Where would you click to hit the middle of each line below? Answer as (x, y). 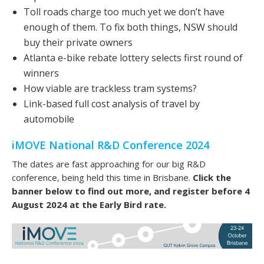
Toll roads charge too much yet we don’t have (124, 12)
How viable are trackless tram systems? (110, 89)
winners (41, 73)
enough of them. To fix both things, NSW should (131, 27)
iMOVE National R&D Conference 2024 (110, 145)
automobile (49, 119)
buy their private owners (78, 43)
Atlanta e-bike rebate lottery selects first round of (133, 58)
